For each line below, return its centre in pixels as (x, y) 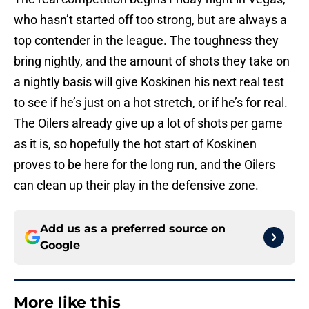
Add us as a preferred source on (133, 229)
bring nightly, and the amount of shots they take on (152, 61)
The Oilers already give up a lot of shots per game (148, 123)
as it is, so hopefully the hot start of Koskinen (135, 144)
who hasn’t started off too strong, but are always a (150, 20)
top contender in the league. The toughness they (146, 41)
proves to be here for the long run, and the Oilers (144, 165)
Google (60, 246)
